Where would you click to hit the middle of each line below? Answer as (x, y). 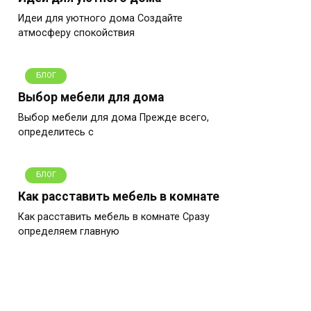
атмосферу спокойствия (76, 33)
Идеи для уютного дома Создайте (100, 19)
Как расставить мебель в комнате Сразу (114, 217)
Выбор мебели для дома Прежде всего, (114, 118)
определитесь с (56, 133)
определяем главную (69, 232)
